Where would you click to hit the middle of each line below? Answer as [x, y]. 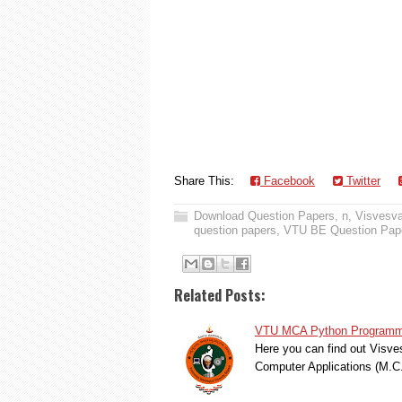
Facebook [288, 181]
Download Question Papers [264, 216]
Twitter [362, 181]
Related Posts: [220, 295]
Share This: [208, 181]
